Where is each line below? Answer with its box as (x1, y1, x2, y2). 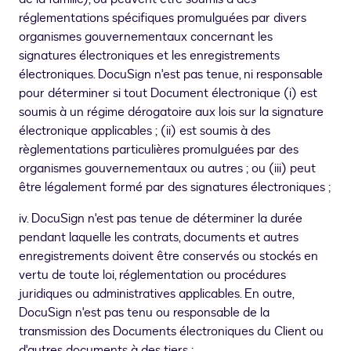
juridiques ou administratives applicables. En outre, (19, 285, 294, 303)
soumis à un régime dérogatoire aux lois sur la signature (19, 103, 324, 121)
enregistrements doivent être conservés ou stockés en (19, 248, 318, 266)
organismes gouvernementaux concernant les (19, 28, 273, 46)
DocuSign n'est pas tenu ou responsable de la (19, 304, 270, 322)
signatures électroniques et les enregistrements (19, 47, 280, 65)
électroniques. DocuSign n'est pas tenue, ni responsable (19, 66, 323, 84)
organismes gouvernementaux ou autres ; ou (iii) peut (19, 160, 316, 178)
